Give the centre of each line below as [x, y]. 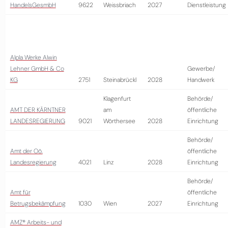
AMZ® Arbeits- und [36, 222]
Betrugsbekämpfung [38, 204]
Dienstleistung [206, 5]
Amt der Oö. [26, 151]
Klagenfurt [117, 99]
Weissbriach [119, 5]
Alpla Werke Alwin [33, 58]
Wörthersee [119, 121]
